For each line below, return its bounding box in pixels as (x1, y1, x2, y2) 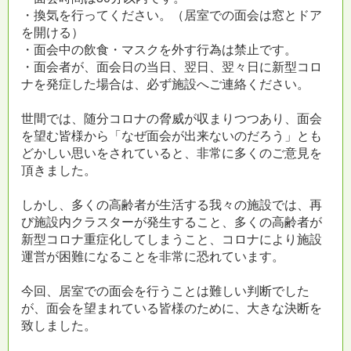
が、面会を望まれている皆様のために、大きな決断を (21, 302, 322, 315)
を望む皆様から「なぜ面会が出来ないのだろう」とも (21, 129, 322, 143)
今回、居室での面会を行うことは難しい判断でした (21, 284, 309, 298)
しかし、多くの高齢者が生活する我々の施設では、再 (21, 198, 322, 212)
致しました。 (21, 319, 96, 332)
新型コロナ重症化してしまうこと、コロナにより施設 (21, 233, 322, 246)
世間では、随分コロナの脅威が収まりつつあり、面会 (21, 112, 322, 125)
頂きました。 (21, 164, 96, 177)
